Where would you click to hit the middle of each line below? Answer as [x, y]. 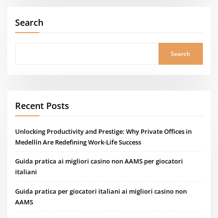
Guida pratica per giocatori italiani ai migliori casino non [101, 191]
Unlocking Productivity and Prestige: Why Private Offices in [104, 131]
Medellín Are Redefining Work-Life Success [78, 142]
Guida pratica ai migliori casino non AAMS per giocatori [99, 161]
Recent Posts [42, 106]
